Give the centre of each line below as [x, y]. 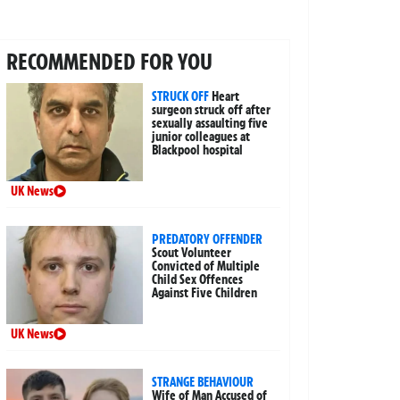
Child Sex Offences [198, 280]
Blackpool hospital [198, 150]
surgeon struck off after [212, 110]
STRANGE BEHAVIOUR [203, 383]
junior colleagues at [201, 137]
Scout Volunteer [192, 253]
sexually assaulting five [210, 124]
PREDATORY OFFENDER [208, 240]
